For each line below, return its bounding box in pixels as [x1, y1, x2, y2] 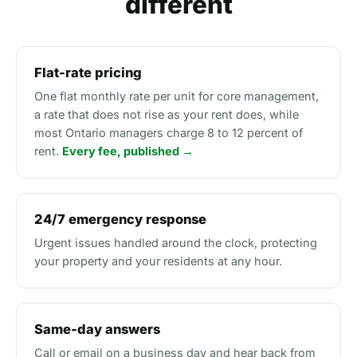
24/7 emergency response [34, 211, 206, 227]
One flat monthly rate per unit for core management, [34, 89, 319, 103]
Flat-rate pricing [34, 65, 142, 80]
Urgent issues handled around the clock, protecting [34, 236, 317, 249]
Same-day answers [34, 321, 160, 337]
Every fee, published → [62, 144, 194, 158]
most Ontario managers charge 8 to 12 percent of [34, 126, 303, 139]
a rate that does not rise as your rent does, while [34, 108, 299, 121]
